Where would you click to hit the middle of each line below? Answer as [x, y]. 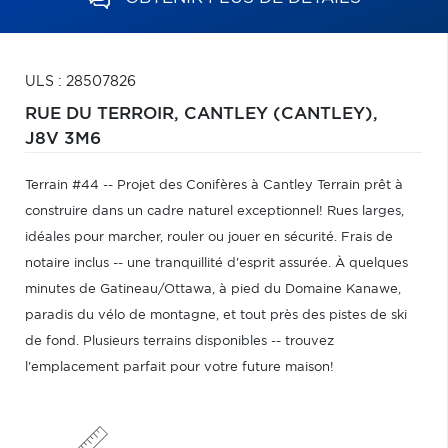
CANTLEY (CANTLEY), [281, 114]
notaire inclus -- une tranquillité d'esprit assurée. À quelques [216, 263]
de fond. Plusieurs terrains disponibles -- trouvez [179, 341]
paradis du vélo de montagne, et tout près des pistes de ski [216, 315]
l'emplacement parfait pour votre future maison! [179, 367]
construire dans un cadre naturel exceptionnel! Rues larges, [214, 211]
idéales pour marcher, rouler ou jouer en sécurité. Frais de [209, 237]
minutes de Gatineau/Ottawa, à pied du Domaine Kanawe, [213, 289]
